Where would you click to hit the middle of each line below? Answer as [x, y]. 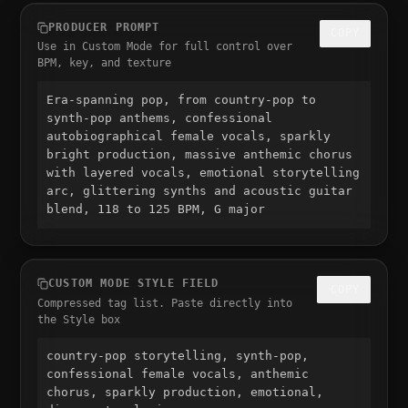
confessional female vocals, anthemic [178, 374]
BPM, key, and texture [104, 63]
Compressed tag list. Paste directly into [164, 303]
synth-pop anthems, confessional [160, 118]
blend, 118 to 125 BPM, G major [156, 209]
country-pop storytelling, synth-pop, [178, 356]
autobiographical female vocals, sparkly [189, 137]
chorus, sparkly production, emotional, [185, 393]
